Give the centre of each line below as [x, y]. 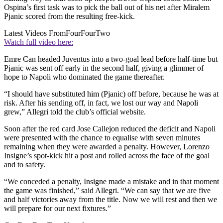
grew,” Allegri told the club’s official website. [75, 111]
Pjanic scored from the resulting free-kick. [69, 16]
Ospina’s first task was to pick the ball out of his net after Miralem [107, 7]
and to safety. [25, 164]
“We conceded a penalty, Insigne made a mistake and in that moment [111, 181]
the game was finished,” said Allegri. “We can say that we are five [107, 190]
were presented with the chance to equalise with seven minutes [102, 137]
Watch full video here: [39, 42]
